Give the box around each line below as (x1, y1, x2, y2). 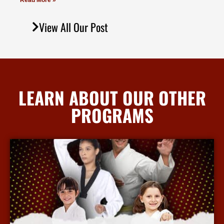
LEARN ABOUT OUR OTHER (18, 84, 206, 111)
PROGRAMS (70, 102, 153, 128)
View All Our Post (39, 19, 108, 35)
